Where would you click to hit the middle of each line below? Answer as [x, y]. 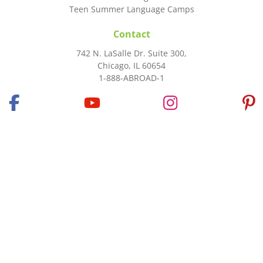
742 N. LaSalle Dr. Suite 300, [131, 53]
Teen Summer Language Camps [131, 9]
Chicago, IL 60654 [131, 65]
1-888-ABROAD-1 [131, 77]
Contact [131, 34]
